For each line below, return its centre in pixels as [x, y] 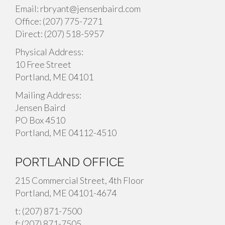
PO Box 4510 [40, 120]
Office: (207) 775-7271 [59, 21]
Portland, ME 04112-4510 [66, 133]
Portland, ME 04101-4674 [66, 193]
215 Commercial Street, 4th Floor [80, 180]
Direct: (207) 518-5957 [60, 34]
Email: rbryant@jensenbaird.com [78, 9]
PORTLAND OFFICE [70, 162]
